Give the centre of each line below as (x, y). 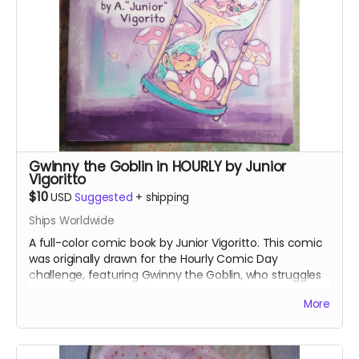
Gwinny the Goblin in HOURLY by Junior (158, 167)
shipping (167, 198)
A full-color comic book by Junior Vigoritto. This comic (176, 243)
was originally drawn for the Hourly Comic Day (153, 259)
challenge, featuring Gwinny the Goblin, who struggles (175, 275)
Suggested (104, 198)
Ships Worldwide (72, 221)
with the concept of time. (99, 291)
